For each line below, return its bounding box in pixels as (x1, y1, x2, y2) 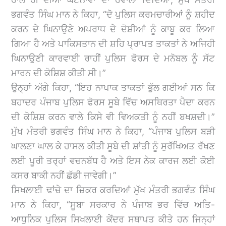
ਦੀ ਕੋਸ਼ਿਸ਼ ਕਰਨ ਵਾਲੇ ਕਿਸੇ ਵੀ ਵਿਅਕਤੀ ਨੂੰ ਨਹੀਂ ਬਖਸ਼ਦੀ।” (11, 111, 215, 122)
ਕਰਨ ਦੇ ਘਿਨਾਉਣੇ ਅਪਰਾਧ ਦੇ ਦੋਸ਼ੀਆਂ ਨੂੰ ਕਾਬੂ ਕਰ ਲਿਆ (11, 23, 215, 34)
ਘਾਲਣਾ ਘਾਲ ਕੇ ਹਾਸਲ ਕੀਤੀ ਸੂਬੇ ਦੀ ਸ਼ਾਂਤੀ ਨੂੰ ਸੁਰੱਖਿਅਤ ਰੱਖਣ (11, 140, 215, 151)
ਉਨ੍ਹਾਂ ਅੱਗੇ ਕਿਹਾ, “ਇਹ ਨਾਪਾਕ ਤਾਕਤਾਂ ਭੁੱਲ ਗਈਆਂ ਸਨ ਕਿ (11, 82, 215, 93)
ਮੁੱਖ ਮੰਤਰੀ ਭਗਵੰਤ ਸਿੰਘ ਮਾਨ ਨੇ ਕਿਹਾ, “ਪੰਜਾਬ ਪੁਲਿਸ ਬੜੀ (11, 126, 215, 137)
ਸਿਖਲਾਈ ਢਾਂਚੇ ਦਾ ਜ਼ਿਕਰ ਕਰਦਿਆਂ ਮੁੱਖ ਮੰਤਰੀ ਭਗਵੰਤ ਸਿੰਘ (11, 184, 215, 195)
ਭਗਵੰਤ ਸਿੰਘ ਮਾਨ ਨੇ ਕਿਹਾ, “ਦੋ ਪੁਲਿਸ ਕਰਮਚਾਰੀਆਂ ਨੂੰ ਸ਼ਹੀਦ (11, 9, 215, 20)
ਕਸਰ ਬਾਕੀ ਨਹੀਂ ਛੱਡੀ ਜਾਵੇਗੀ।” (11, 169, 117, 181)
